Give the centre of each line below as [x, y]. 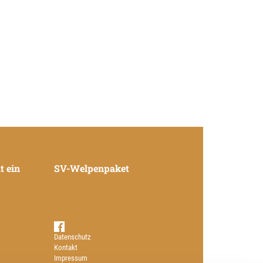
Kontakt [66, 247]
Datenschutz [73, 237]
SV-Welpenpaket [92, 168]
